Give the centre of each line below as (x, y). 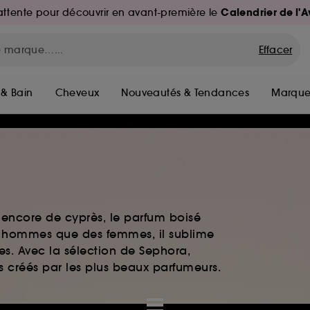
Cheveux (77, 93)
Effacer (275, 50)
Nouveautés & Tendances (185, 93)
